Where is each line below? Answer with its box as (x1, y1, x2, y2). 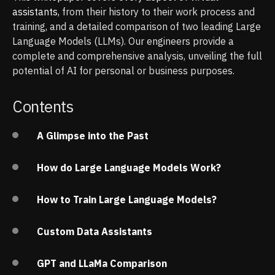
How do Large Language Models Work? (37, 161, 221, 174)
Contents (12, 96, 74, 117)
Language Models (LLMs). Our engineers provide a (12, 35, 234, 48)
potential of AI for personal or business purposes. (12, 64, 234, 77)
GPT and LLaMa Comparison (37, 257, 167, 270)
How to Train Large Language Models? (37, 193, 217, 206)
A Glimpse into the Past (37, 130, 149, 142)
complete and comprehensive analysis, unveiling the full (12, 50, 262, 63)
